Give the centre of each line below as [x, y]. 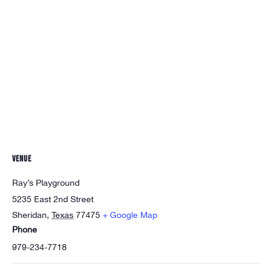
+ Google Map [130, 215]
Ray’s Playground [46, 183]
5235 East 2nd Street [53, 199]
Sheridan [29, 215]
